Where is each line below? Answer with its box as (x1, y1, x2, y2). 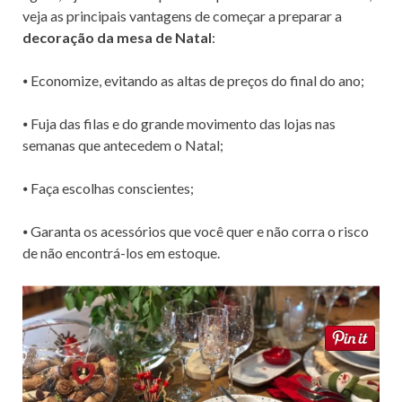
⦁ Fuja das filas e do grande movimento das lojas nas (22, 115, 336, 133)
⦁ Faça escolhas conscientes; (22, 179, 194, 197)
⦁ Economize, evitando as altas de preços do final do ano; (22, 72, 364, 90)
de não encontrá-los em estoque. (22, 244, 220, 262)
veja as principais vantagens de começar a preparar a (22, 7, 342, 25)
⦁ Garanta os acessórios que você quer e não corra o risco (22, 223, 369, 240)
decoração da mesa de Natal (22, 29, 212, 47)
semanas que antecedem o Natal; (22, 136, 223, 154)
